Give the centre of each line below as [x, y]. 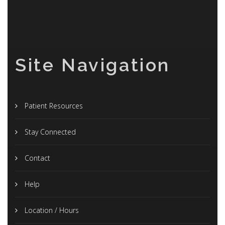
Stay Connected [49, 132]
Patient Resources [53, 105]
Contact [36, 158]
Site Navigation [93, 65]
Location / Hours [51, 210]
